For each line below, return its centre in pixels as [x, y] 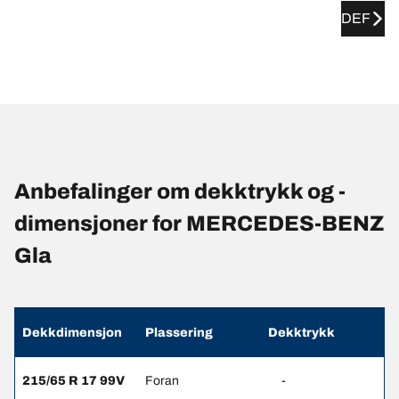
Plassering [179, 333]
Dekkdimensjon [72, 333]
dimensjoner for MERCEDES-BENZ [199, 224]
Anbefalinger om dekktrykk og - [180, 191]
